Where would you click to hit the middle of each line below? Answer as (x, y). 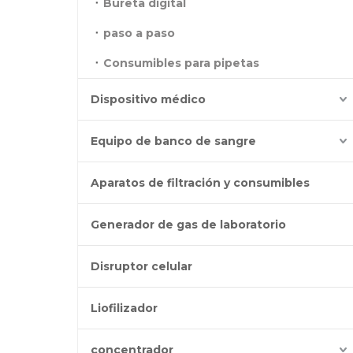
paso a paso (139, 33)
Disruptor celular (141, 266)
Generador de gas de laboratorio (188, 225)
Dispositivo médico (148, 99)
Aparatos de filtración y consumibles (200, 183)
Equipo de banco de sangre (173, 141)
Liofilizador (124, 308)
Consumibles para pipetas (181, 63)
